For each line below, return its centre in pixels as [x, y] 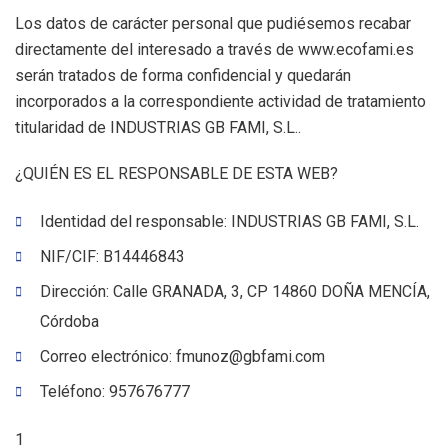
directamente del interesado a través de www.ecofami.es [214, 49]
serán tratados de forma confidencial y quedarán [183, 75]
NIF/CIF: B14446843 [112, 256]
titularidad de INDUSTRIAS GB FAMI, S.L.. [158, 127]
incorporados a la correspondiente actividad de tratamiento [220, 101]
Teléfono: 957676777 [115, 391]
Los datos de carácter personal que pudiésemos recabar [213, 23]
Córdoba [69, 321]
